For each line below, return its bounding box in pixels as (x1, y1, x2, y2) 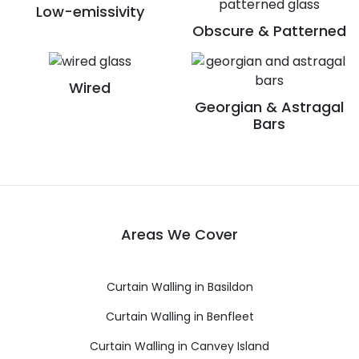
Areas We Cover (121, 224, 238, 244)
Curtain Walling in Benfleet (105, 308, 254, 325)
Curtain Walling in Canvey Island (90, 337, 269, 354)
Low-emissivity (35, 2, 144, 22)
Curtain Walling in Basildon (106, 278, 253, 295)
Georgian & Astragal (195, 96, 344, 117)
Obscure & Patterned (192, 20, 346, 41)
